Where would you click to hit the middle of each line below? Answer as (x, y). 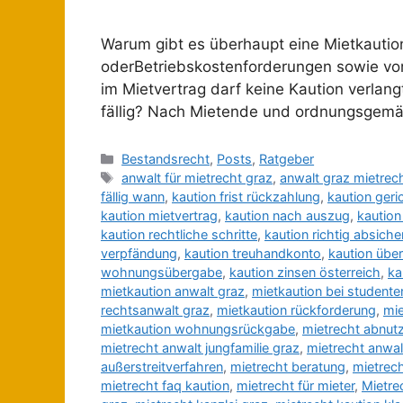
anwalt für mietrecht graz (197, 178)
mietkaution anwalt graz (173, 291)
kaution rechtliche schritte (179, 235)
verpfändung (139, 254)
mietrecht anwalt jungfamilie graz (200, 348)
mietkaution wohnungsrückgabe (198, 329)
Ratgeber (287, 159)
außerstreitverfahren (162, 367)
